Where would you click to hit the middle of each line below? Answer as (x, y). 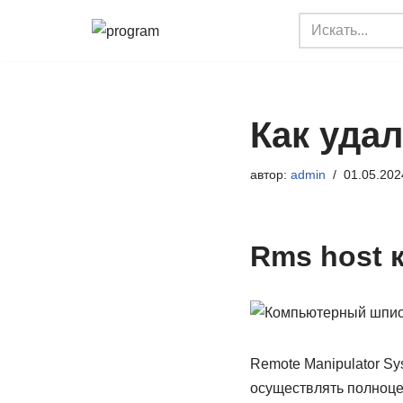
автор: (270, 175)
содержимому (60, 99)
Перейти (42, 50)
